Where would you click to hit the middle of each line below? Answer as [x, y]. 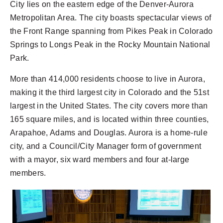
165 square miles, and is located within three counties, [110, 119]
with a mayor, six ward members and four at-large [100, 159]
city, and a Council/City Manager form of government [106, 146]
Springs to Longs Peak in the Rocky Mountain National [110, 44]
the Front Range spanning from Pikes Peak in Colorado [111, 31]
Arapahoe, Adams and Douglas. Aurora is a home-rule [109, 132]
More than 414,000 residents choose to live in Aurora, [108, 79]
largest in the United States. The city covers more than [109, 106]
